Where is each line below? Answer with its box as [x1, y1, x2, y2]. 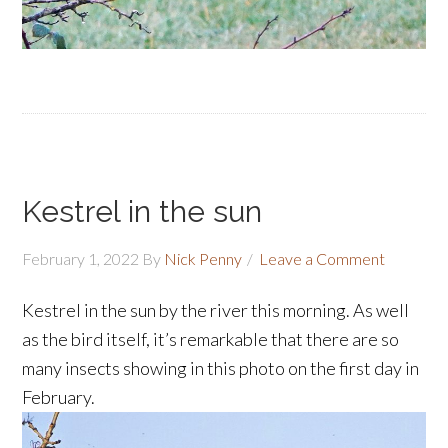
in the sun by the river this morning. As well [81, 298, 410, 321]
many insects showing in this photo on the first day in [22, 356, 420, 379]
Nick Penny [164, 248, 243, 268]
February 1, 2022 [22, 248, 140, 268]
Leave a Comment [259, 248, 386, 268]
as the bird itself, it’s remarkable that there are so [22, 327, 400, 350]
